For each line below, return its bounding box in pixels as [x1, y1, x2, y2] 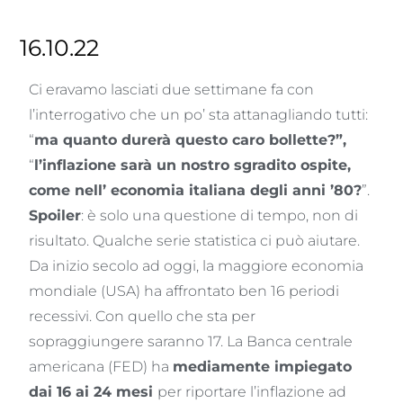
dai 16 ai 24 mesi [29, 382, 158, 400]
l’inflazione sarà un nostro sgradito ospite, [34, 156, 352, 174]
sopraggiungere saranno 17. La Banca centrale [29, 332, 354, 350]
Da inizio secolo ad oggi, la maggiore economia [29, 256, 364, 274]
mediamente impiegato [173, 357, 353, 375]
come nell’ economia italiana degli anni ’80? [29, 181, 363, 199]
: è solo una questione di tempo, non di [81, 206, 359, 224]
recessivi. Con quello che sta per [29, 307, 256, 325]
